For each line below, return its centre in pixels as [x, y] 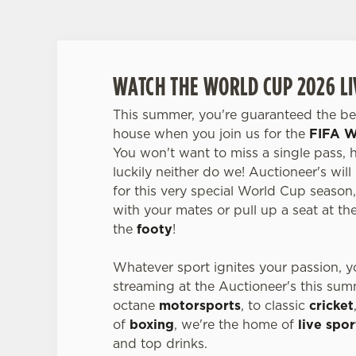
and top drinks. [160, 343]
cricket [331, 305]
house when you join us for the [211, 133]
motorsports [200, 305]
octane [136, 305]
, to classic [275, 305]
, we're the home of [236, 324]
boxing [152, 324]
